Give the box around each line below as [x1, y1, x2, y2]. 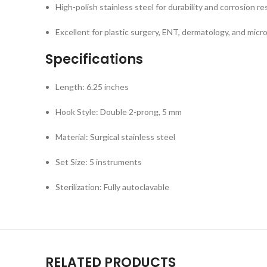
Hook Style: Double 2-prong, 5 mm [55, 107, 182, 117]
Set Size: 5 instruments [55, 157, 142, 167]
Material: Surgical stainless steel [55, 132, 175, 142]
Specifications [45, 50, 143, 69]
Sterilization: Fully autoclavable [55, 182, 169, 192]
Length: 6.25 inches [55, 82, 129, 92]
